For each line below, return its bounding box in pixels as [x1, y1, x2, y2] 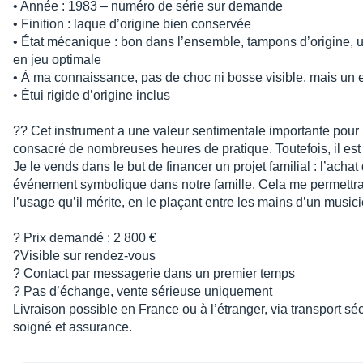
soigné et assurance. [13, 320, 132, 335]
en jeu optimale [13, 53, 101, 67]
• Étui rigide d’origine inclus [13, 88, 170, 103]
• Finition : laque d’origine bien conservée [13, 17, 251, 32]
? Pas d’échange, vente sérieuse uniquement [13, 284, 272, 299]
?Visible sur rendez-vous [13, 249, 156, 263]
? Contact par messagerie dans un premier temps [13, 267, 295, 281]
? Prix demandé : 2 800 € [13, 231, 156, 246]
